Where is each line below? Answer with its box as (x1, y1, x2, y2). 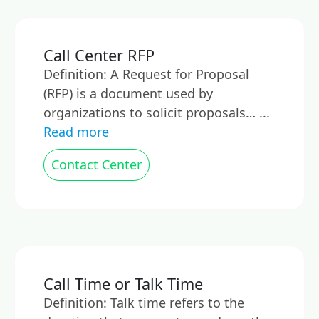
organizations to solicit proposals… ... (43, 104, 270, 121)
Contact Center (51, 156, 142, 173)
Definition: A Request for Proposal (43, 66, 249, 83)
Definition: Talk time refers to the (43, 294, 244, 311)
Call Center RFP (43, 45, 155, 66)
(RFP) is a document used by (43, 85, 213, 102)
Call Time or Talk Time (43, 273, 203, 294)
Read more (43, 123, 109, 140)
